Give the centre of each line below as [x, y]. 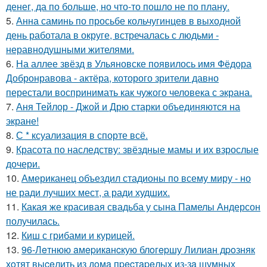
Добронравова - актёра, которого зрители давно [112, 78]
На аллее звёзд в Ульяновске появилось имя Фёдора [134, 64]
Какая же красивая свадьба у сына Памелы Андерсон [141, 207]
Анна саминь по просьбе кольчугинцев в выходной [128, 21]
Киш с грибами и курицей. [78, 235]
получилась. [33, 221]
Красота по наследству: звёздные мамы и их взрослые [137, 150]
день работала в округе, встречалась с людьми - [112, 35]
